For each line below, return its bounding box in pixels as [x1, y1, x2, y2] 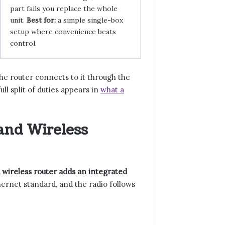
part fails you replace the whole [10, 4, 118, 13]
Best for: [26, 16, 56, 25]
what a [100, 85, 124, 94]
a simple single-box [55, 16, 123, 25]
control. [10, 39, 37, 48]
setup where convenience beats [10, 27, 116, 36]
